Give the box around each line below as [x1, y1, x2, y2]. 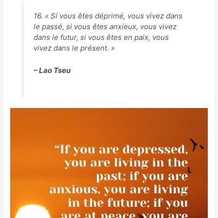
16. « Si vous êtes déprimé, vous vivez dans [33, 11, 182, 20]
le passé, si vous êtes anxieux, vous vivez [33, 21, 177, 31]
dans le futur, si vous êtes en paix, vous [33, 32, 169, 42]
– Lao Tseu [33, 65, 71, 75]
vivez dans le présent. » [33, 43, 115, 53]
